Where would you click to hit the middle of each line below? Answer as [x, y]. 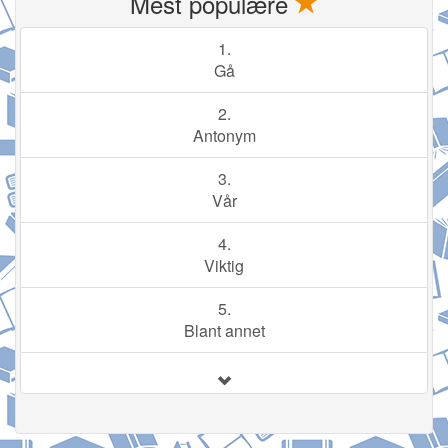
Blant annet [224, 330]
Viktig [224, 265]
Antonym [224, 135]
